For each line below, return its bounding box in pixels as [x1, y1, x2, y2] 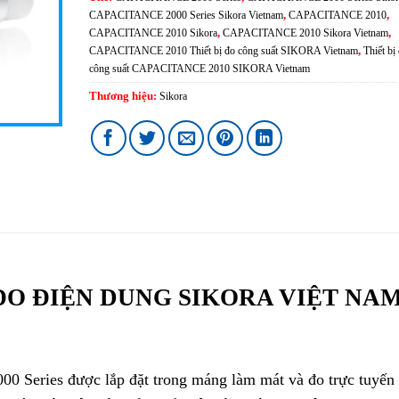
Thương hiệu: [88, 89, 159, 102]
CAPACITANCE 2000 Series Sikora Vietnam [88, 8, 283, 21]
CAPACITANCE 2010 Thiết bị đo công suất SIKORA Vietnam [88, 44, 358, 57]
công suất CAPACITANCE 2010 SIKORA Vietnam [88, 61, 310, 75]
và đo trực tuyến [289, 370, 395, 388]
